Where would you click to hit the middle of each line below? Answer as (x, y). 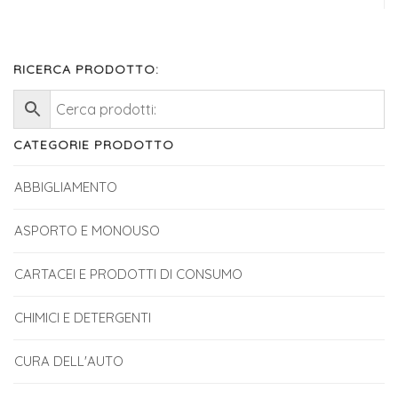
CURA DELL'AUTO (69, 362)
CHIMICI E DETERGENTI (83, 318)
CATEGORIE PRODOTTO (94, 145)
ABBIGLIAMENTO (66, 187)
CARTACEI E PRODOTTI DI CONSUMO (128, 275)
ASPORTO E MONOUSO (87, 231)
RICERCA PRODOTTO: (86, 70)
